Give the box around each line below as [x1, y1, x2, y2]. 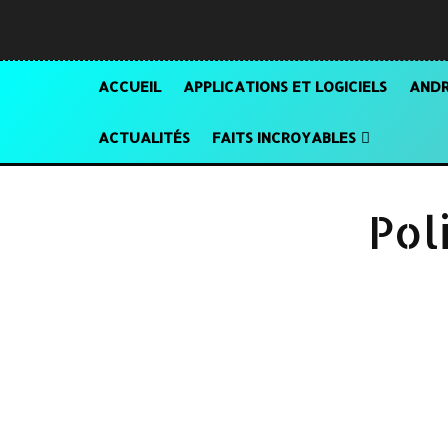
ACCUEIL [98, 77, 161, 96]
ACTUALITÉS [98, 128, 190, 147]
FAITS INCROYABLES [212, 128, 356, 147]
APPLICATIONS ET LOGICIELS [183, 77, 387, 96]
